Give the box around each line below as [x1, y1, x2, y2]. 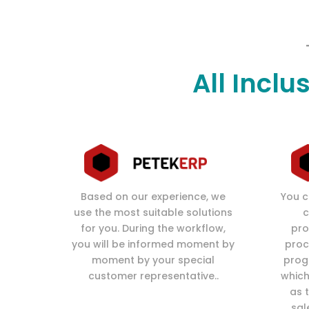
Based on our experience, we [81, 190, 226, 204]
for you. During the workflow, [81, 221, 226, 236]
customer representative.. [88, 269, 219, 283]
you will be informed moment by [72, 237, 235, 252]
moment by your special [92, 253, 215, 268]
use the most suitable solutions [74, 206, 232, 220]
